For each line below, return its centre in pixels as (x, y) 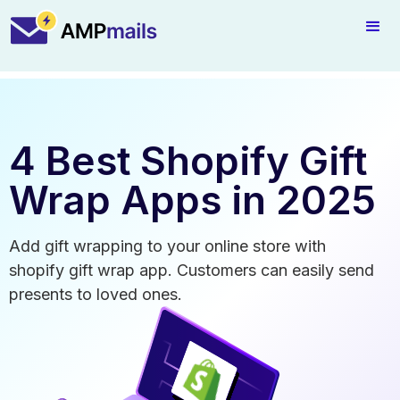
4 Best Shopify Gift (188, 161)
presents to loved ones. (96, 294)
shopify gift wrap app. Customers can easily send (192, 270)
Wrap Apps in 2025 (192, 200)
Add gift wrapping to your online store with (167, 246)
